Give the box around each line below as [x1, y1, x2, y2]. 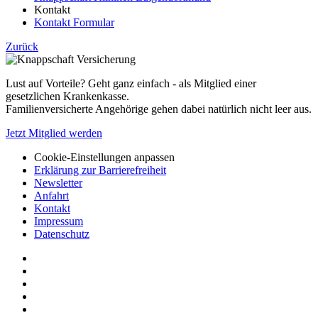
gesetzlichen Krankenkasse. [6, 90, 129, 102]
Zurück [6, 40, 38, 53]
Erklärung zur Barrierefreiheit [34, 164, 166, 176]
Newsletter [34, 177, 82, 189]
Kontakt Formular [34, 16, 114, 28]
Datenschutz [34, 228, 89, 240]
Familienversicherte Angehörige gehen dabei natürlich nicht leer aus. [6, 103, 312, 115]
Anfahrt [34, 190, 69, 202]
